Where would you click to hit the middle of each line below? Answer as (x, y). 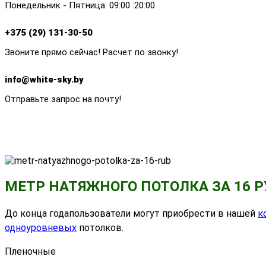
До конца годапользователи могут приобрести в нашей (131, 214)
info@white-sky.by (44, 80)
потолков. (100, 228)
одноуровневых (41, 228)
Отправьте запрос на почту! (63, 99)
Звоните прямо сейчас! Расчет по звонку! (91, 53)
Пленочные (30, 252)
